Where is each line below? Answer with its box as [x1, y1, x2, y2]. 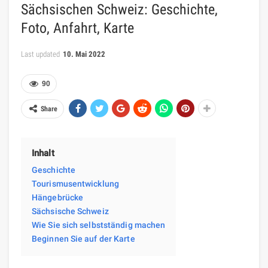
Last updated [21, 49, 62, 59]
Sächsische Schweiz [32, 206, 109, 216]
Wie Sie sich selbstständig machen [32, 220, 166, 230]
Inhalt [32, 147, 54, 159]
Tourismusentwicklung [32, 178, 119, 188]
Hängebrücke [32, 192, 84, 202]
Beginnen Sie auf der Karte [32, 233, 135, 243]
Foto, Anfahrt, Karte [21, 19, 134, 36]
